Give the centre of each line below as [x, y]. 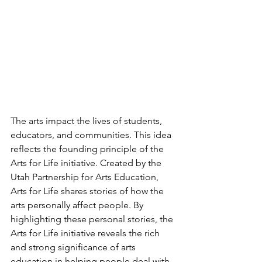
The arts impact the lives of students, [87, 120]
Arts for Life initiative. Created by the [87, 163]
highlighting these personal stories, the [93, 219]
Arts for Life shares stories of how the [88, 191]
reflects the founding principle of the [88, 149]
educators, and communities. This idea [92, 135]
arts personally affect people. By [78, 205]
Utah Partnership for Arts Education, [86, 177]
